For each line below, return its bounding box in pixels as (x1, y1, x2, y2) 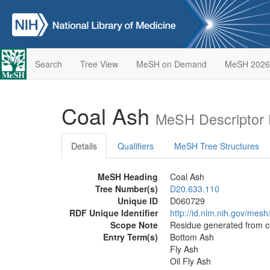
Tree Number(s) (95, 183, 158, 195)
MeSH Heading (98, 171, 158, 183)
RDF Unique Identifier (69, 207, 158, 219)
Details (71, 140, 97, 152)
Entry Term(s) (103, 231, 158, 243)
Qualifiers (118, 140, 154, 152)
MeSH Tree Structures (174, 140, 259, 152)
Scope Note (110, 219, 158, 231)
